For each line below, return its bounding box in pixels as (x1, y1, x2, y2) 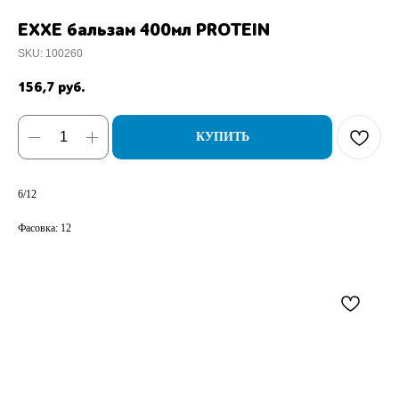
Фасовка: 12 (18, 222, 71, 235)
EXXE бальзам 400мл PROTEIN (18, 20, 270, 40)
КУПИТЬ (195, 130, 249, 144)
